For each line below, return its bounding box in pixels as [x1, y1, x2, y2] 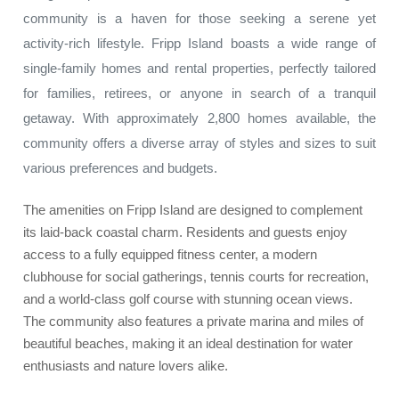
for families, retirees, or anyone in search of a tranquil [23, 85, 376, 101]
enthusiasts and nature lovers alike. [23, 358, 228, 373]
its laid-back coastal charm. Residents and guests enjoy [23, 224, 347, 240]
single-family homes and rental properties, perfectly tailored [23, 61, 376, 76]
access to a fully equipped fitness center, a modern [23, 247, 317, 262]
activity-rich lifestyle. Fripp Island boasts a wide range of [23, 36, 376, 51]
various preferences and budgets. [23, 160, 217, 175]
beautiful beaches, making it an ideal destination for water [23, 336, 353, 351]
